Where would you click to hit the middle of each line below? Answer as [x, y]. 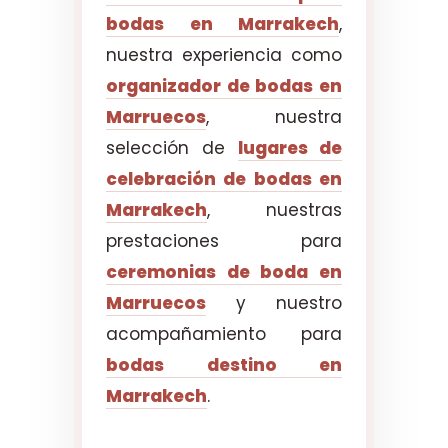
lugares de [290, 147]
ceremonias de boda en [224, 271]
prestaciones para [224, 240]
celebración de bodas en [224, 178]
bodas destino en [224, 364]
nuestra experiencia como [224, 54]
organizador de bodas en [224, 85]
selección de [172, 147]
